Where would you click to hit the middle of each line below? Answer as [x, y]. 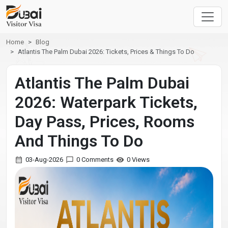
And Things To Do [79, 141]
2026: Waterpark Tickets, [106, 102]
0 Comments [95, 160]
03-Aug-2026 [44, 160]
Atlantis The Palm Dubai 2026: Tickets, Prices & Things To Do [106, 52]
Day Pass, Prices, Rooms [105, 122]
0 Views [138, 160]
